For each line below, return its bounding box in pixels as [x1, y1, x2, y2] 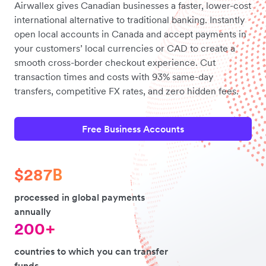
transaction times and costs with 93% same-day [14, 70, 213, 83]
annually [14, 205, 51, 217]
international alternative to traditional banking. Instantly [14, 13, 245, 26]
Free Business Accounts [82, 122, 184, 135]
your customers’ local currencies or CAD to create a [14, 42, 235, 54]
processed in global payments [14, 191, 145, 203]
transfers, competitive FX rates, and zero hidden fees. [14, 84, 239, 97]
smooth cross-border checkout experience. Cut [14, 56, 216, 68]
